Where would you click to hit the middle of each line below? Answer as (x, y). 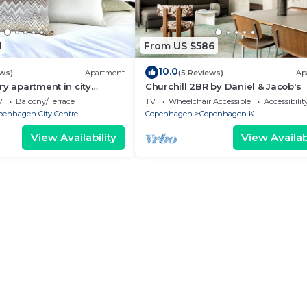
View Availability (73, 137)
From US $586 (179, 46)
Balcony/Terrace (45, 101)
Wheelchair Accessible (210, 101)
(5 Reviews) (201, 72)
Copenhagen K (227, 114)
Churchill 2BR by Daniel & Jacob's (223, 86)
